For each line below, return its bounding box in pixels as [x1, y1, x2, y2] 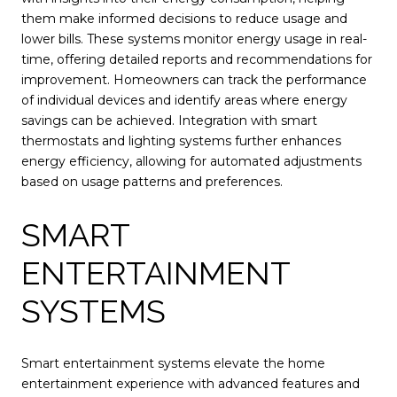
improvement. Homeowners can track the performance [21, 71, 367, 88]
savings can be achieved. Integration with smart [21, 112, 317, 128]
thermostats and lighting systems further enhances [21, 132, 341, 149]
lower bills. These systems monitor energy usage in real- [21, 30, 367, 47]
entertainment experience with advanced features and [21, 376, 360, 393]
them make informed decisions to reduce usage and [21, 10, 347, 27]
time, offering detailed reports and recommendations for [21, 51, 372, 67]
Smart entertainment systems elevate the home [21, 355, 325, 372]
